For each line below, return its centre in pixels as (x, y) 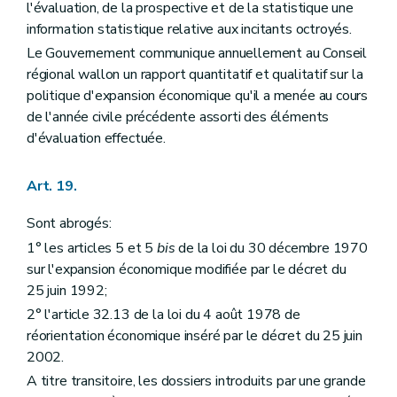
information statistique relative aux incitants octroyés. (189, 30)
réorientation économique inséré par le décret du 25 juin (195, 335)
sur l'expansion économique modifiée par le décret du (187, 269)
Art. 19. (52, 187)
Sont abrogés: (69, 224)
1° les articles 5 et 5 (92, 248)
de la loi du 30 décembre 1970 (271, 248)
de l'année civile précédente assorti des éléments (178, 117)
